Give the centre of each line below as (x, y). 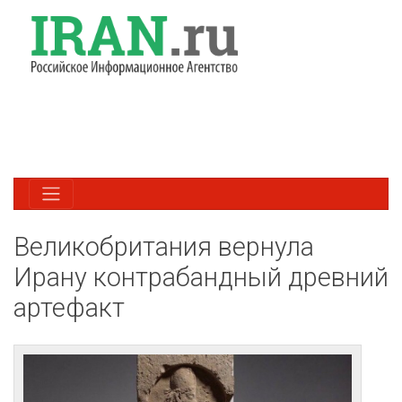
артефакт (69, 307)
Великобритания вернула (164, 246)
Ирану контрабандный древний (201, 277)
